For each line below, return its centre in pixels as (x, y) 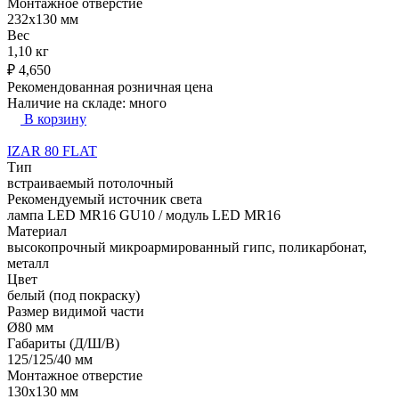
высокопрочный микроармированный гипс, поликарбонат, (187, 247)
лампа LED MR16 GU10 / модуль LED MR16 (144, 215)
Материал (37, 231)
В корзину (55, 118)
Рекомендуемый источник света (105, 199)
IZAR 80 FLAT (52, 151)
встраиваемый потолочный (90, 183)
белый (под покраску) (73, 295)
